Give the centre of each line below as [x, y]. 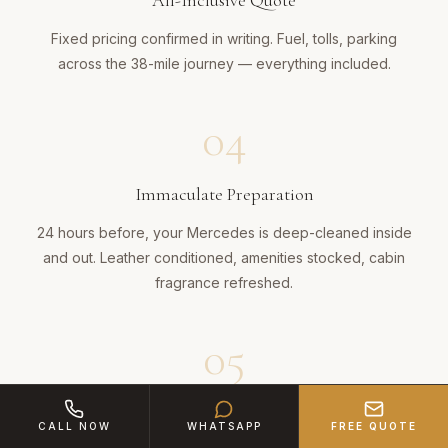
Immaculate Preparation [224, 194]
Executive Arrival [224, 413]
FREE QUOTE [373, 426]
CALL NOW [74, 426]
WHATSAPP [224, 426]
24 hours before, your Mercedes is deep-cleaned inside [224, 233]
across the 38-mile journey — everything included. [224, 64]
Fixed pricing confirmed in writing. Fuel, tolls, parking [224, 39]
